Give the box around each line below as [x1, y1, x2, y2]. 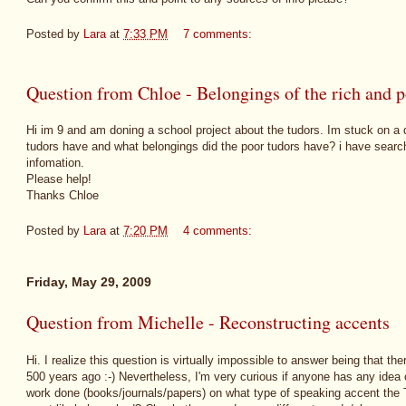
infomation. [26, 156, 84, 170]
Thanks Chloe [26, 188, 99, 203]
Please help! [26, 172, 92, 187]
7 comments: [183, 26, 256, 41]
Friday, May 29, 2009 [26, 275, 151, 290]
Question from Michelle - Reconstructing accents [26, 310, 390, 335]
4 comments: [183, 223, 256, 237]
